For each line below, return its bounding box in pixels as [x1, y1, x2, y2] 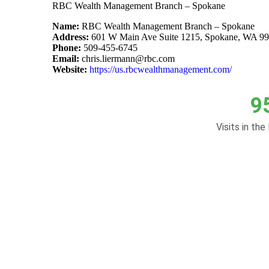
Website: [52, 64, 87, 74]
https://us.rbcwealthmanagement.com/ [89, 64, 232, 74]
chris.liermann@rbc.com [79, 53, 175, 64]
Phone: [52, 42, 81, 53]
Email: [52, 53, 79, 64]
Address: [52, 31, 91, 42]
